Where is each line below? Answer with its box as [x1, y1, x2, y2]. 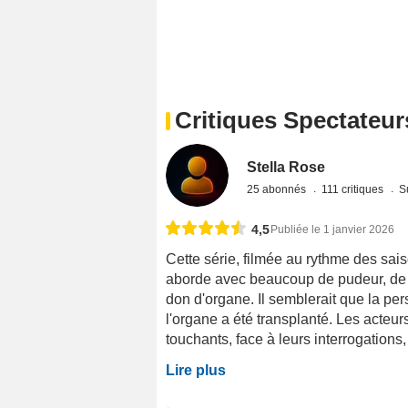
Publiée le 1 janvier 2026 [270, 222, 394, 236]
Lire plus [166, 362, 226, 378]
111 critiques [321, 182, 387, 196]
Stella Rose [247, 158, 326, 175]
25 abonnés [247, 182, 310, 196]
